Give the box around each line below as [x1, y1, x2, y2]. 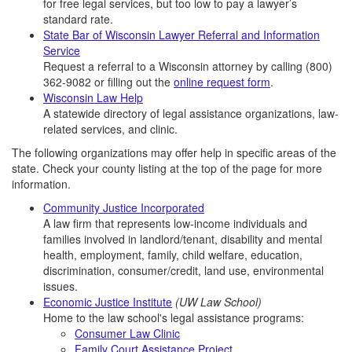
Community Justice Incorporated [43, 200, 204, 215]
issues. [43, 278, 78, 294]
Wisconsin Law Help [43, 90, 143, 105]
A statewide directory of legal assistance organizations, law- [43, 105, 339, 121]
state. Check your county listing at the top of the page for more [12, 160, 322, 176]
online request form [174, 74, 270, 90]
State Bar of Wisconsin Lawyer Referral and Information [43, 27, 320, 42]
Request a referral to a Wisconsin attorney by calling [43, 58, 306, 74]
